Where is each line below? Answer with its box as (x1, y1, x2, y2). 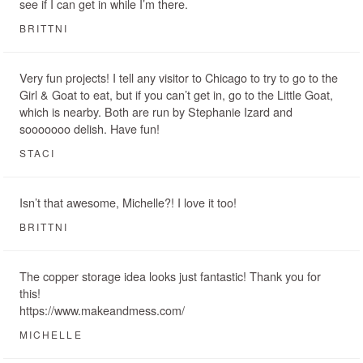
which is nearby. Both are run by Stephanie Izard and (19, 103, 293, 121)
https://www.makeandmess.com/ (19, 301, 185, 319)
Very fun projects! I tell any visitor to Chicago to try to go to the (19, 69, 338, 87)
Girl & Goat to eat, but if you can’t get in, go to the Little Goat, (19, 86, 333, 104)
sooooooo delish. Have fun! (19, 120, 160, 138)
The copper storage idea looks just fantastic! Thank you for (19, 267, 321, 285)
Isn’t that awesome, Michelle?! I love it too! (19, 194, 237, 211)
